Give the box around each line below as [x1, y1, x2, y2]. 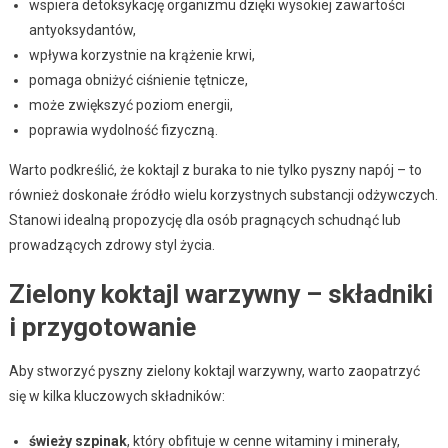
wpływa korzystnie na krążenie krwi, [28, 46, 255, 63]
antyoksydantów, [28, 21, 136, 38]
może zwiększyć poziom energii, [28, 96, 233, 113]
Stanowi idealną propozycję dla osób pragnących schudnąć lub [8, 211, 401, 228]
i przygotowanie [8, 311, 196, 342]
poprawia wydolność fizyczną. [28, 121, 218, 138]
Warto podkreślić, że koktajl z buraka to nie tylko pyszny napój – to [8, 161, 422, 178]
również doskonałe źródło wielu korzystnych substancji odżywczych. [8, 186, 438, 203]
